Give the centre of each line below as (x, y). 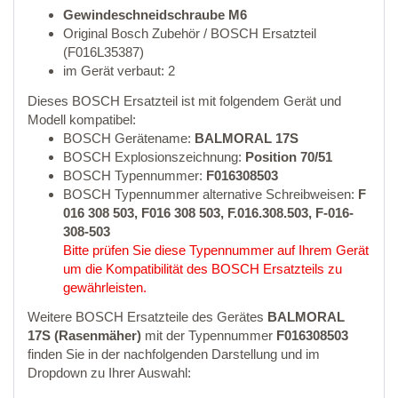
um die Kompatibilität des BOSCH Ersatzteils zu (203, 268)
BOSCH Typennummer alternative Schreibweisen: (211, 194)
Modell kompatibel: (82, 119)
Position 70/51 (289, 156)
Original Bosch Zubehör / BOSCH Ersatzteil (190, 34)
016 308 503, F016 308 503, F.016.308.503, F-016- (208, 212)
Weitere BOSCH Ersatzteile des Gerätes (147, 317)
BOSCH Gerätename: (129, 138)
